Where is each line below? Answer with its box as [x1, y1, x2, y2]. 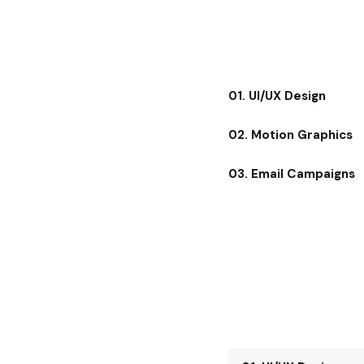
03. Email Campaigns [227, 166, 355, 183]
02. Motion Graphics [227, 127, 353, 144]
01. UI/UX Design [227, 88, 326, 105]
